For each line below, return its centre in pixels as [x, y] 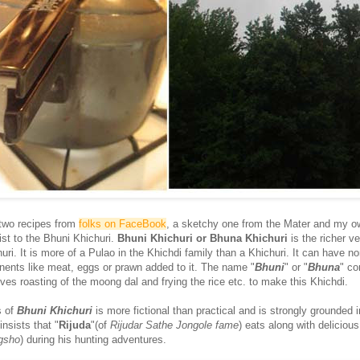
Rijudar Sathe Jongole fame [174, 325]
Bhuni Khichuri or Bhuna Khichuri [204, 239]
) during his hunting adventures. [93, 340]
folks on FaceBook [123, 224]
